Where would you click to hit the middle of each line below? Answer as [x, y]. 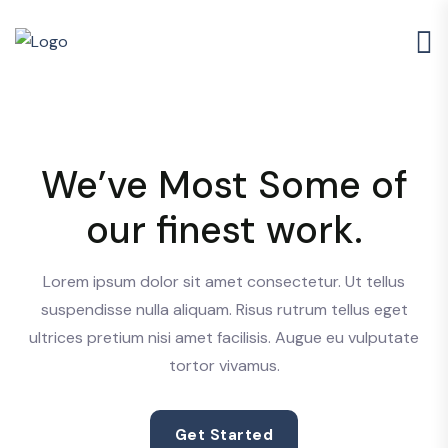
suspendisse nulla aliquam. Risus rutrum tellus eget [224, 309]
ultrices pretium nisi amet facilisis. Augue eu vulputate [224, 337]
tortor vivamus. [224, 365]
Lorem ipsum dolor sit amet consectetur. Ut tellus [224, 281]
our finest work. [224, 230]
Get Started [224, 435]
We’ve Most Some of [224, 185]
